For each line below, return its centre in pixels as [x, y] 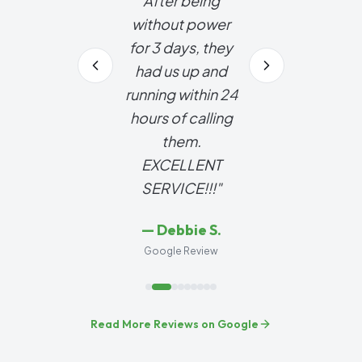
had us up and [181, 71]
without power [181, 24]
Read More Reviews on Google [175, 324]
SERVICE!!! [178, 188]
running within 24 [181, 94]
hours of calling [181, 118]
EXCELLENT [181, 164]
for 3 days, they [181, 47]
